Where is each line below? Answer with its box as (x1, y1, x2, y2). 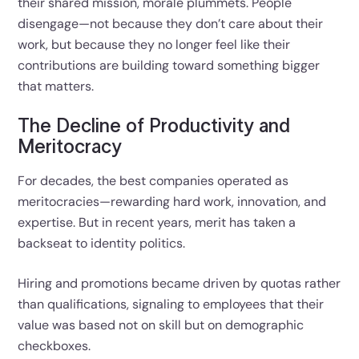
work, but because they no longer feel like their (18, 35, 291, 53)
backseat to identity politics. (18, 234, 186, 252)
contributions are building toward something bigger (18, 56, 321, 74)
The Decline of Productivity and (18, 116, 291, 136)
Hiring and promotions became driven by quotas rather (18, 274, 341, 292)
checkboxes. (18, 337, 91, 354)
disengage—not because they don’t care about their (18, 14, 324, 32)
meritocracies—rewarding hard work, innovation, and (18, 192, 327, 210)
